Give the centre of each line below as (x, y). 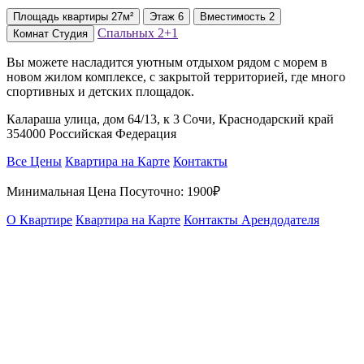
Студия (70, 33)
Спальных (128, 32)
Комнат (32, 33)
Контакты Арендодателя (251, 219)
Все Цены (34, 161)
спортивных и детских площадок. (100, 91)
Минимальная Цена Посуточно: (97, 191)
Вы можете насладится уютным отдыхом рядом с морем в (167, 62)
